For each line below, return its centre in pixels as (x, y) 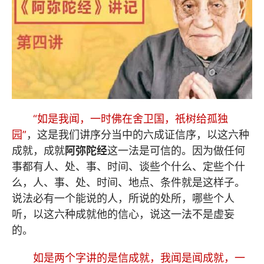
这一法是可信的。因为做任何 (176, 150)
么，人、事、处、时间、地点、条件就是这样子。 (128, 182)
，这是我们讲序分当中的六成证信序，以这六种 (138, 134)
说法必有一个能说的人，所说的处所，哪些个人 (123, 198)
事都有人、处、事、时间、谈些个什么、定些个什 (128, 166)
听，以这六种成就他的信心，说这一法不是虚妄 (123, 214)
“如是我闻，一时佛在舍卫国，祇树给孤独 (131, 118)
